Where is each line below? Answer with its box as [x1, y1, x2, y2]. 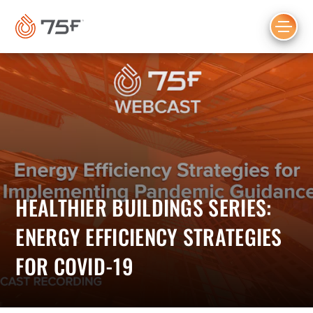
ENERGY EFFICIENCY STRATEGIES [15, 221, 282, 252]
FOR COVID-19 [15, 250, 133, 282]
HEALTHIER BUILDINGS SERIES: [15, 191, 272, 223]
